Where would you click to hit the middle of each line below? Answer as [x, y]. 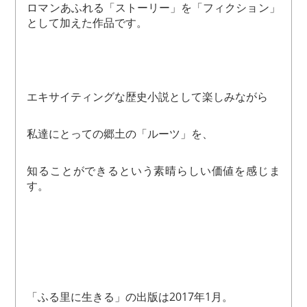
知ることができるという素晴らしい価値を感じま [153, 171]
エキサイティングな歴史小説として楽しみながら [148, 97]
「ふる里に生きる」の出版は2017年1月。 [130, 297]
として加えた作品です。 [87, 23]
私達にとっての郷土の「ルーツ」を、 [120, 134]
